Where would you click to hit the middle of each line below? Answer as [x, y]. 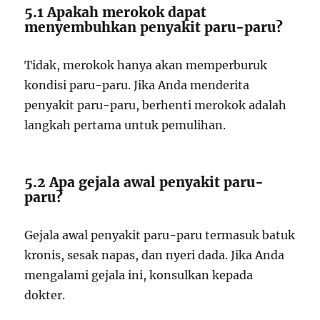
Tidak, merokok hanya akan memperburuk [146, 65]
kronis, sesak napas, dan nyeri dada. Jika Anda [155, 255]
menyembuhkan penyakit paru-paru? [154, 27]
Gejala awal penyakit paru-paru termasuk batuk [160, 235]
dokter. [45, 295]
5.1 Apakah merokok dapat [116, 12]
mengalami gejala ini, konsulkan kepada [139, 275]
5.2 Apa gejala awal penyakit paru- [144, 182]
